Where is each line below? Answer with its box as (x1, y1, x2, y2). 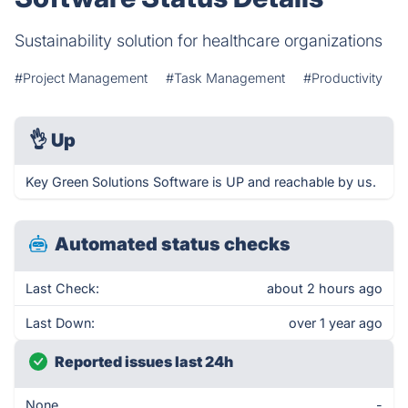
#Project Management (15, 70, 148, 86)
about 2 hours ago (267, 280, 382, 296)
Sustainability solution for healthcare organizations (15, 31, 382, 50)
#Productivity (303, 70, 382, 86)
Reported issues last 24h (55, 352, 233, 371)
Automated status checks (55, 233, 291, 255)
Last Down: (25, 315, 95, 331)
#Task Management (166, 70, 285, 86)
